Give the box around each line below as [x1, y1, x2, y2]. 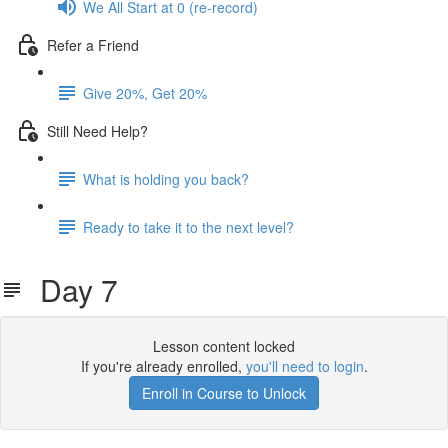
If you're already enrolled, [80, 356, 246, 376]
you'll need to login [245, 356, 364, 376]
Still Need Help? [47, 120, 148, 141]
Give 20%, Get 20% [83, 82, 207, 103]
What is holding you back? [83, 168, 249, 189]
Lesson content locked [153, 336, 295, 356]
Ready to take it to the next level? [83, 216, 294, 237]
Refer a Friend [47, 34, 139, 55]
